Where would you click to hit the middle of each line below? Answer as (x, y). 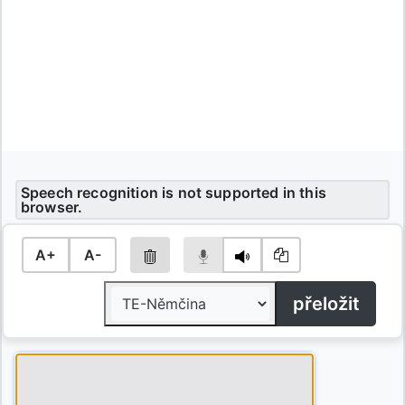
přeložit (326, 304)
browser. (52, 207)
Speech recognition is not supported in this (174, 193)
